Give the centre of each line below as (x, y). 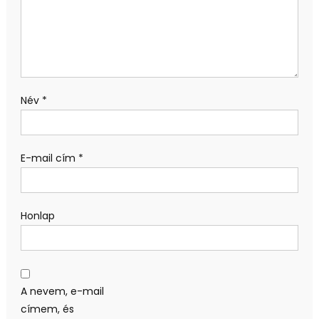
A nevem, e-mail (62, 291)
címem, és (47, 309)
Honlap (37, 215)
